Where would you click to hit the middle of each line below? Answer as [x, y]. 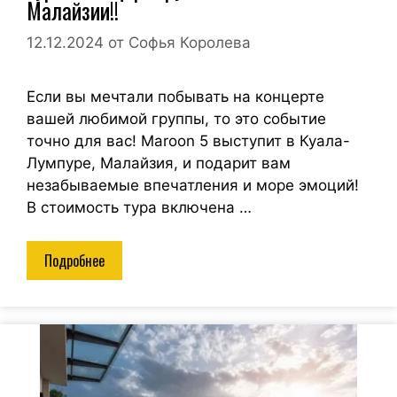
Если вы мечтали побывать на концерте [175, 96]
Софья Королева [190, 42]
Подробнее [74, 261]
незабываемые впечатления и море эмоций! [193, 185]
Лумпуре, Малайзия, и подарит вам [159, 163]
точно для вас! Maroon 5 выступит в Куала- [188, 140]
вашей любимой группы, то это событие [176, 118]
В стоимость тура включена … [139, 207]
